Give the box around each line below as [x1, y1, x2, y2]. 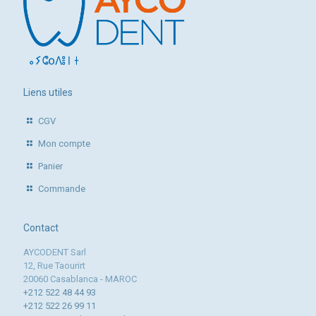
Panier [38, 161, 63, 171]
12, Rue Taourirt [23, 260, 85, 271]
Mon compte [38, 138, 91, 149]
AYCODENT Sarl [23, 247, 86, 257]
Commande [38, 183, 86, 194]
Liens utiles [23, 87, 73, 98]
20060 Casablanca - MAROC [23, 274, 137, 284]
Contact [23, 222, 59, 233]
